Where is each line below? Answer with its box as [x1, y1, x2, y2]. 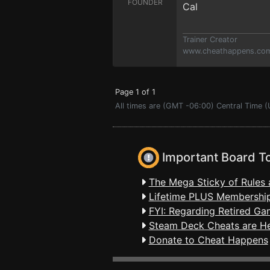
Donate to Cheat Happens [148, 234, 268, 246]
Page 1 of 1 [115, 87, 155, 96]
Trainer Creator [183, 35, 237, 44]
